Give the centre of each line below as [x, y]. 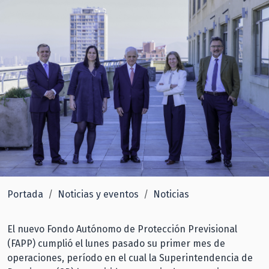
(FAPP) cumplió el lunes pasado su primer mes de [116, 243]
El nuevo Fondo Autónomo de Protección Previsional [122, 229]
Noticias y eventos [98, 194]
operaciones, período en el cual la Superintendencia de [130, 258]
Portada [25, 194]
